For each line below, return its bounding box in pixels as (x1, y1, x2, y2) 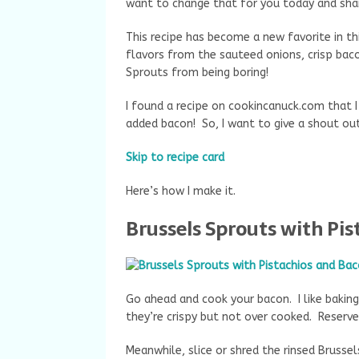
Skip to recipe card (126, 151, 224, 164)
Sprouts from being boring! (126, 66, 268, 79)
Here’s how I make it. (126, 184, 236, 198)
